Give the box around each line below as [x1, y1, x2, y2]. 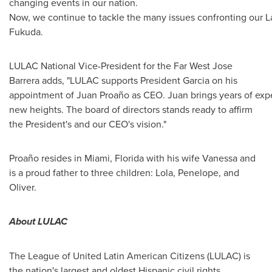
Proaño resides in [9, 151, 84, 165]
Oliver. [9, 180, 36, 194]
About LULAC [9, 214, 67, 228]
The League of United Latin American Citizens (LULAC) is [9, 249, 250, 262]
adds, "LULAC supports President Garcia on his [39, 73, 237, 87]
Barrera [9, 73, 39, 87]
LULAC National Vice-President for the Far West [9, 59, 212, 72]
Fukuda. [9, 25, 43, 38]
